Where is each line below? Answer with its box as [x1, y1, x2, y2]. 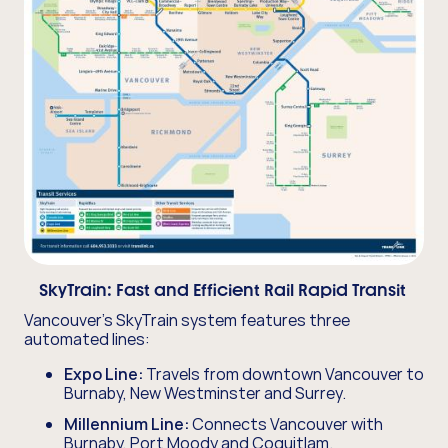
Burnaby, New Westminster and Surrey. [64, 381, 349, 404]
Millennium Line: [64, 412, 189, 435]
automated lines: [24, 327, 153, 350]
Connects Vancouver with [189, 412, 383, 435]
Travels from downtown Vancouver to [143, 362, 424, 385]
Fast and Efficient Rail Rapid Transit [115, 279, 410, 300]
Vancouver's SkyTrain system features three [24, 308, 350, 331]
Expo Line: [64, 362, 143, 385]
